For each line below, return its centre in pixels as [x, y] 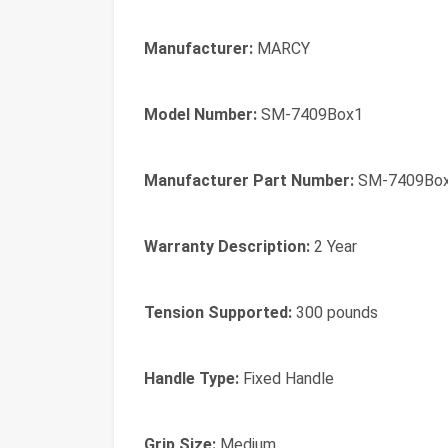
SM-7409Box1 [310, 114]
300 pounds [335, 312]
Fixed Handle [286, 378]
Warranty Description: [227, 246]
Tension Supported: [218, 312]
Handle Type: [191, 378]
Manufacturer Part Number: [249, 180]
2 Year [333, 246]
